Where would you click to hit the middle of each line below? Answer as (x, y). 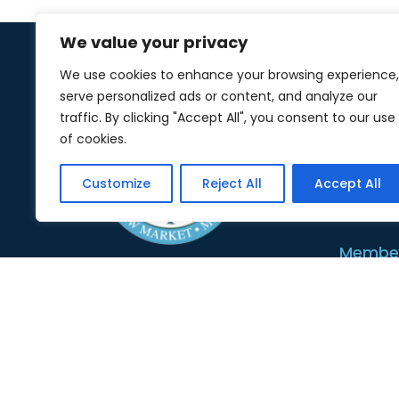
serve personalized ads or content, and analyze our (219, 96)
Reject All (232, 183)
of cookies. (93, 139)
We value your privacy (154, 42)
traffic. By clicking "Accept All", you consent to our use (228, 118)
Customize (117, 183)
